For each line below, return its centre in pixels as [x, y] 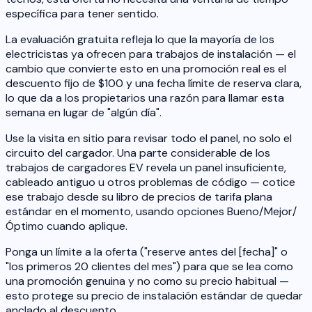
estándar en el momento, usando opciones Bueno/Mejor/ [151, 211]
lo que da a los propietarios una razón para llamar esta [145, 97]
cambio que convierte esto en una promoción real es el [146, 68]
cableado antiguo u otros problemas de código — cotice [150, 182]
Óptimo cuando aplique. [67, 226]
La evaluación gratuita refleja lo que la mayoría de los [140, 39]
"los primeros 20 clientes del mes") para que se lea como [149, 266]
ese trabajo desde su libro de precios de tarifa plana [139, 196]
